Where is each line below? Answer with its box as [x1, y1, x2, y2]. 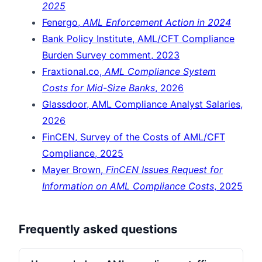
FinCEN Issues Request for [106, 163, 223, 175]
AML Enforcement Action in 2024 [83, 16, 231, 28]
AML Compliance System [105, 65, 216, 77]
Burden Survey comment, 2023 [42, 49, 180, 61]
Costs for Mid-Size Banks [42, 81, 155, 94]
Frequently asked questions [19, 222, 177, 236]
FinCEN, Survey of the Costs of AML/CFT [42, 130, 225, 143]
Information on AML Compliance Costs [42, 180, 214, 192]
